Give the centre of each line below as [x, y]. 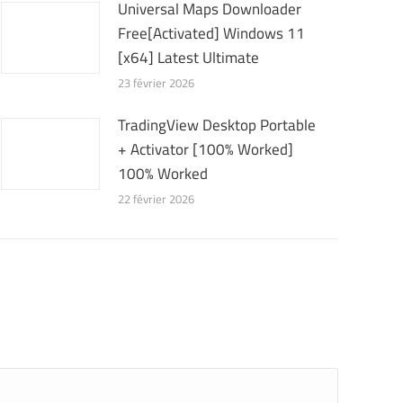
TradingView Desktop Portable [217, 125]
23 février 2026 [156, 83]
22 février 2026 [156, 199]
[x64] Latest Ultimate [188, 58]
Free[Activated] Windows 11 [211, 33]
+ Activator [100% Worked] [206, 149]
